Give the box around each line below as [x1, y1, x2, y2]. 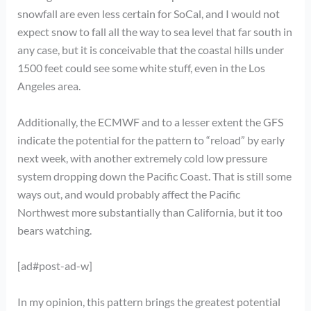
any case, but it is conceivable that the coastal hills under [17, 43, 284, 57]
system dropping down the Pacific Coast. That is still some [17, 169, 292, 183]
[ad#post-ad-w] [17, 259, 92, 273]
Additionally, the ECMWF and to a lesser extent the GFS [17, 115, 283, 128]
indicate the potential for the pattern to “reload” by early [17, 133, 285, 146]
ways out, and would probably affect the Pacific [17, 187, 240, 201]
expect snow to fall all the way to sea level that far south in [17, 25, 292, 39]
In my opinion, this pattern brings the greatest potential [17, 294, 280, 308]
